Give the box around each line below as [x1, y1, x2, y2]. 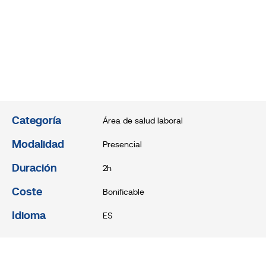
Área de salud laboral [102, 117, 183, 126]
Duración [12, 163, 57, 175]
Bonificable [102, 188, 144, 197]
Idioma [12, 211, 46, 222]
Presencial [102, 141, 142, 150]
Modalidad [12, 140, 64, 151]
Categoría [12, 116, 61, 127]
